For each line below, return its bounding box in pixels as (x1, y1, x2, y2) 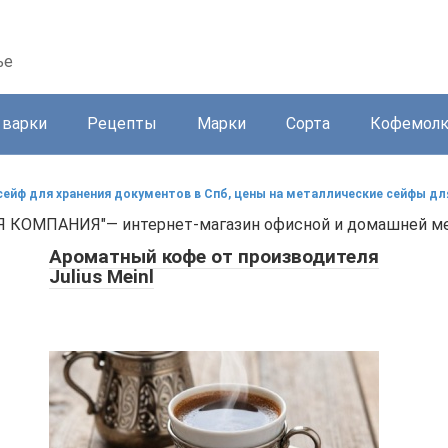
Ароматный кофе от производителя (49, 245, 379, 268)
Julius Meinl (49, 265, 154, 288)
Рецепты (87, 114, 157, 133)
